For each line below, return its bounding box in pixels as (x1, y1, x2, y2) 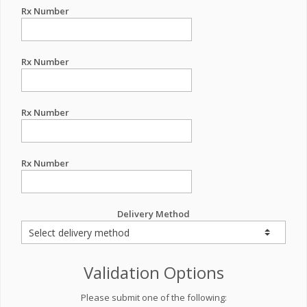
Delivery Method (117, 208, 190, 220)
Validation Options (83, 261, 224, 284)
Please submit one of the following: (80, 291, 227, 304)
